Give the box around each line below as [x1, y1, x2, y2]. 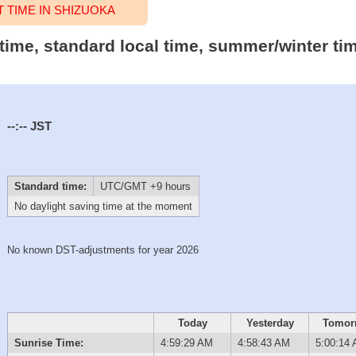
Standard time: [14, 180, 87, 193]
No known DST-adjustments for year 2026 [7, 243, 199, 256]
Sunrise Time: [14, 336, 83, 349]
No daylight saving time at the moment [14, 200, 192, 213]
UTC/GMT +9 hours [99, 180, 191, 193]
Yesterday [246, 316, 294, 329]
